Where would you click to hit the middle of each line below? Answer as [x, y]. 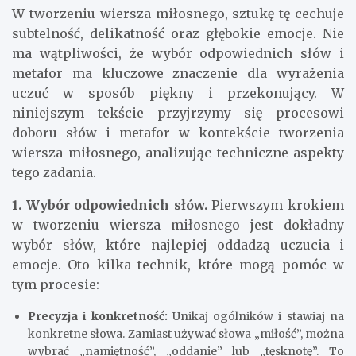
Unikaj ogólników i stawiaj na [256, 316]
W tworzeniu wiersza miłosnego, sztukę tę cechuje [178, 13]
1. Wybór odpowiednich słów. [112, 205]
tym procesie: [56, 284]
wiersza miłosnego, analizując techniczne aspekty [178, 152]
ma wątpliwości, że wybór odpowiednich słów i [178, 53]
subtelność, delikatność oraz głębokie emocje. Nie [178, 33]
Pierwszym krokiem [278, 205]
